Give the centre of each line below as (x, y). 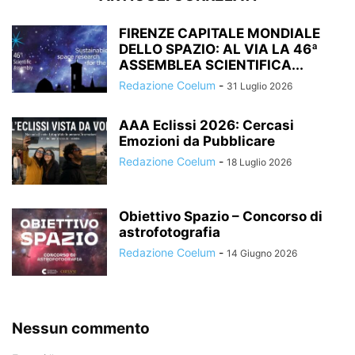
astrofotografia (170, 233)
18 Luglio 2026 (259, 162)
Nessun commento (81, 329)
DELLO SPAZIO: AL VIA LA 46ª (218, 50)
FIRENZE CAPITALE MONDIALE (219, 34)
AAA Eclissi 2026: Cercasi (206, 126)
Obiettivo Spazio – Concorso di (221, 217)
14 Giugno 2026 (262, 254)
